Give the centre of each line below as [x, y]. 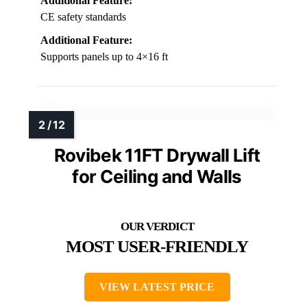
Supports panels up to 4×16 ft [104, 56]
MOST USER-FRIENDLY [157, 246]
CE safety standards [83, 16]
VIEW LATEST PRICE [157, 286]
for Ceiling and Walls [157, 176]
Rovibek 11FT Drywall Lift [157, 155]
